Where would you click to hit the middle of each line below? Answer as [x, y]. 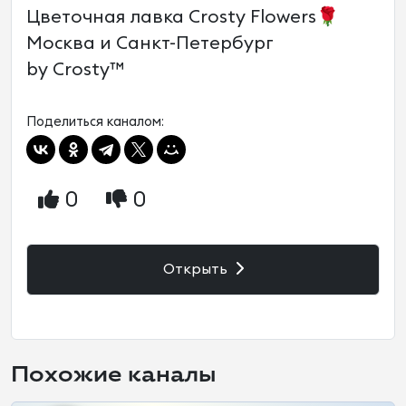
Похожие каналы [114, 374]
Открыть [197, 269]
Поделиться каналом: [95, 122]
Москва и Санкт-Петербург [150, 43]
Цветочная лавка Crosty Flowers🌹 [183, 17]
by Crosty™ [75, 70]
